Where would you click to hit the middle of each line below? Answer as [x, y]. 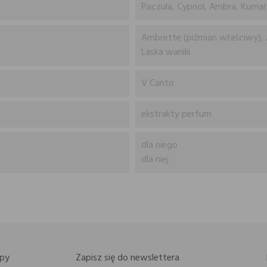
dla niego [159, 145]
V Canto [157, 83]
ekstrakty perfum [176, 114]
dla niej [155, 160]
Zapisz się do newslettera [128, 258]
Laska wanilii [165, 52]
